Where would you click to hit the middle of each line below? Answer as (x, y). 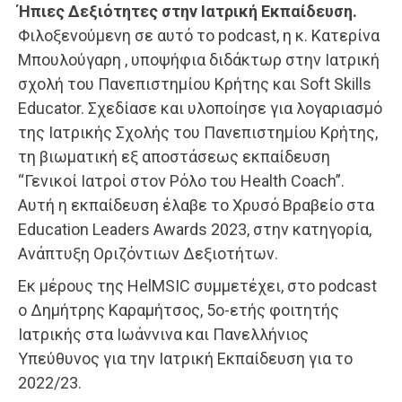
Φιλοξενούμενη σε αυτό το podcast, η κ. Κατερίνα (199, 35)
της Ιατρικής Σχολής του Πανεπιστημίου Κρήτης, (198, 132)
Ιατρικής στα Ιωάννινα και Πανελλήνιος (163, 334)
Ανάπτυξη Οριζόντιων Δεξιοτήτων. (148, 253)
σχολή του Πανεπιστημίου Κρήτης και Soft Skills (195, 83)
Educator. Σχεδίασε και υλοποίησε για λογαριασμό (200, 108)
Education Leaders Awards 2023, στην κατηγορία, (195, 229)
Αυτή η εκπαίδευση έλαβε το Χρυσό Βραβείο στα (196, 205)
